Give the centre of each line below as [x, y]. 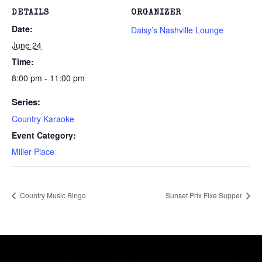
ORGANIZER [156, 13]
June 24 [27, 45]
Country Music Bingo [52, 195]
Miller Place [33, 151]
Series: [26, 101]
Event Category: [44, 135]
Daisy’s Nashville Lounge [177, 30]
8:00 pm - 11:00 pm [48, 77]
